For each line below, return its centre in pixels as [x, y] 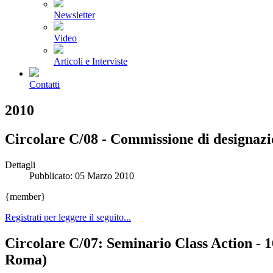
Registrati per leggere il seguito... [68, 217]
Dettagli [20, 165]
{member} [25, 196]
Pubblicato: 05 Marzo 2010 [82, 175]
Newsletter [74, 15]
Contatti [44, 84]
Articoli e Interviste [90, 61]
